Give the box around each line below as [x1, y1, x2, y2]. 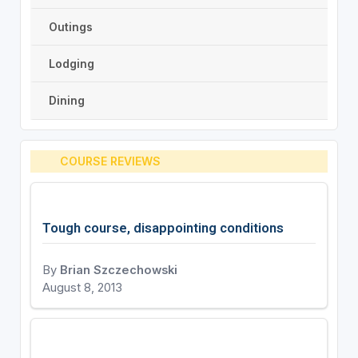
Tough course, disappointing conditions [42, 219, 284, 236]
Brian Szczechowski [59, 262, 177, 277]
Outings [48, 19, 93, 34]
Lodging [48, 56, 94, 70]
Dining [48, 93, 85, 107]
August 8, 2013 [42, 280, 122, 295]
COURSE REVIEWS [60, 154, 161, 169]
